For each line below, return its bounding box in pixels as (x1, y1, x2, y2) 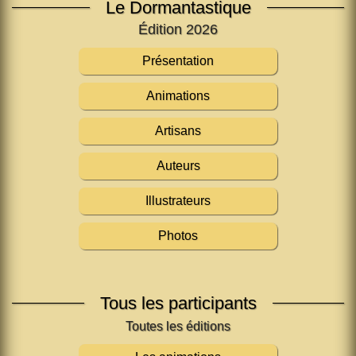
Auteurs (156, 159, 200, 173)
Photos (158, 229, 198, 243)
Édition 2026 (138, 21, 218, 38)
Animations (146, 89, 210, 103)
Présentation (142, 54, 214, 68)
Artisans (155, 124, 201, 138)
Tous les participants (99, 293, 257, 314)
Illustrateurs (145, 194, 211, 208)
